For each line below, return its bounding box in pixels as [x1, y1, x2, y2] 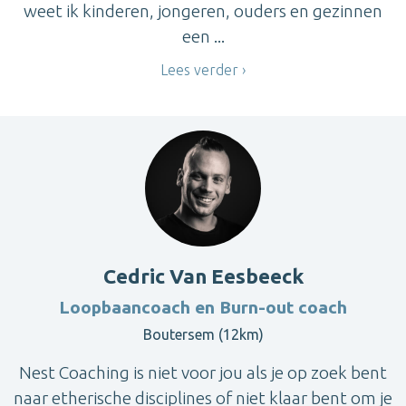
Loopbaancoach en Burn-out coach [59, 296, 347, 317]
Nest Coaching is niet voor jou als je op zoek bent [19, 362, 387, 382]
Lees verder [160, 62, 238, 79]
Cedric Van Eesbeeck [102, 264, 304, 287]
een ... [181, 26, 225, 47]
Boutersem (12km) [142, 325, 264, 343]
